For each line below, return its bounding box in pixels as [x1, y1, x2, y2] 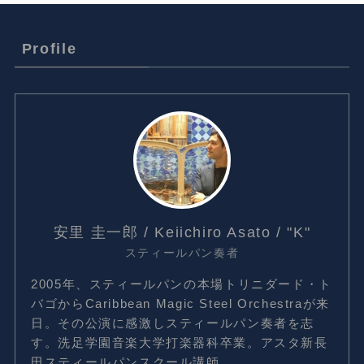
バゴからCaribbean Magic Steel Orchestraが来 [31, 296, 330, 310]
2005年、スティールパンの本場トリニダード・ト [31, 276, 332, 291]
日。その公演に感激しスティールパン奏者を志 [31, 315, 314, 330]
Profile [21, 41, 77, 58]
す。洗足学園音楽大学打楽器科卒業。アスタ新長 [31, 335, 328, 349]
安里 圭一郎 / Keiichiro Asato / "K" [53, 224, 311, 241]
